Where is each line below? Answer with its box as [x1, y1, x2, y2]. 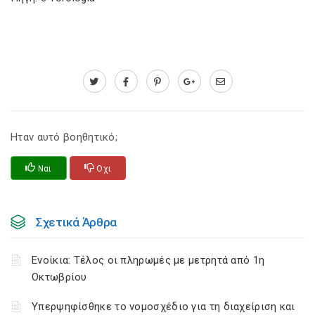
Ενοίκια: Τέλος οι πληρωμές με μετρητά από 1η [32, 254, 265, 266]
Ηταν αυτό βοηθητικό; [11, 131, 118, 143]
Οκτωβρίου [32, 271, 87, 283]
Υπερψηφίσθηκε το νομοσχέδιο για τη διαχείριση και [32, 300, 295, 313]
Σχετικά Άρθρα [36, 215, 117, 229]
